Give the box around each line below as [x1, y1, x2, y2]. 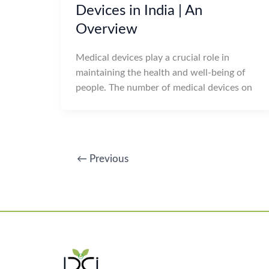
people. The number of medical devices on [76, 82, 252, 92]
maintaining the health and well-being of [76, 67, 246, 77]
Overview [76, 22, 138, 37]
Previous [86, 153, 128, 164]
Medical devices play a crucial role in [76, 52, 229, 62]
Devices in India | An [76, 3, 202, 18]
